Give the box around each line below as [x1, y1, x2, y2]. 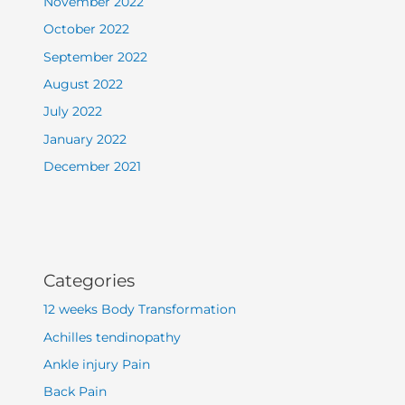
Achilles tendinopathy [43, 329, 182, 344]
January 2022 [43, 131, 127, 146]
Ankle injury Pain [43, 357, 151, 372]
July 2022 [43, 104, 103, 119]
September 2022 [43, 49, 148, 64]
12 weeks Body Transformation [43, 302, 237, 317]
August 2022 [43, 76, 124, 91]
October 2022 [43, 22, 130, 37]
